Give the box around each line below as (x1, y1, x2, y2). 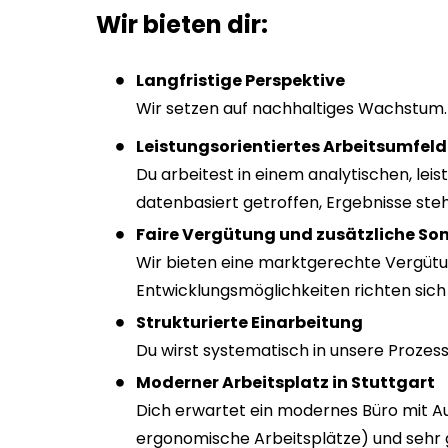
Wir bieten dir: (96, 7, 268, 41)
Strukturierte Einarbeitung (136, 310, 363, 334)
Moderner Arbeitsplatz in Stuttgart (136, 370, 435, 394)
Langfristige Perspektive (136, 68, 345, 92)
